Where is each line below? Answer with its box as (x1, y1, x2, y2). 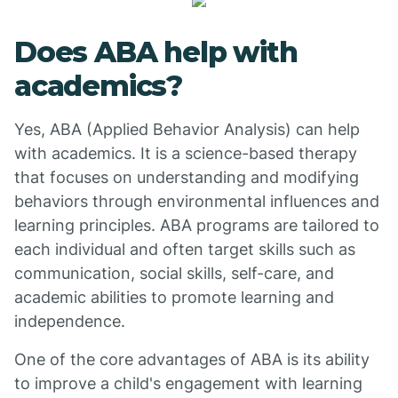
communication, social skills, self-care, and (14, 264, 334, 283)
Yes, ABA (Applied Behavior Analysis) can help (14, 120, 360, 139)
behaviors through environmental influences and (14, 192, 379, 211)
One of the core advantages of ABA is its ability (14, 350, 370, 369)
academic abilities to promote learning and (14, 288, 334, 306)
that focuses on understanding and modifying (14, 168, 359, 187)
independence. (14, 312, 125, 330)
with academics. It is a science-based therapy (14, 144, 357, 163)
